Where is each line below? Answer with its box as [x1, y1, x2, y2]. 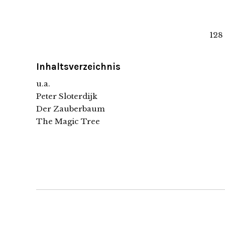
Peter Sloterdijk [36, 91, 97, 101]
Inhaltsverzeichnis [36, 61, 121, 73]
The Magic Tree [36, 117, 100, 127]
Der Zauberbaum [36, 104, 105, 114]
